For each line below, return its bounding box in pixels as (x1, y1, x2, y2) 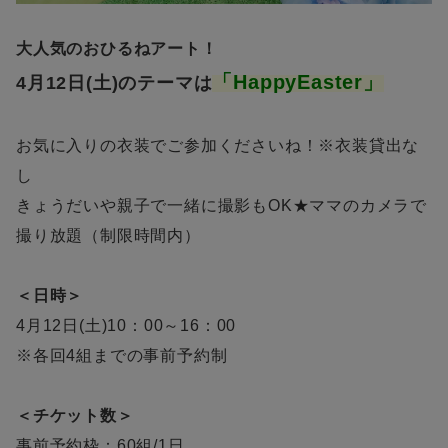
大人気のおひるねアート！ (16, 40, 218, 58)
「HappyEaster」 (212, 71, 384, 94)
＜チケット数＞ (16, 407, 134, 425)
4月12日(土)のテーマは (16, 73, 213, 94)
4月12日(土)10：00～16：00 (16, 317, 237, 335)
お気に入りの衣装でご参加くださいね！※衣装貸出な (16, 137, 420, 155)
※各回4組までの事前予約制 (16, 347, 228, 365)
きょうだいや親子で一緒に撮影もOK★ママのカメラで (16, 197, 427, 215)
